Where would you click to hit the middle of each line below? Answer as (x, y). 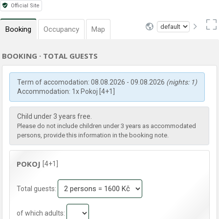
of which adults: (42, 213)
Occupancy (61, 29)
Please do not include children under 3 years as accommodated (107, 126)
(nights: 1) (182, 82)
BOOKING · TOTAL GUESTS (50, 56)
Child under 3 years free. (55, 116)
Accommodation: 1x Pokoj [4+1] (66, 91)
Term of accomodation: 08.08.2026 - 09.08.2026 (92, 82)
